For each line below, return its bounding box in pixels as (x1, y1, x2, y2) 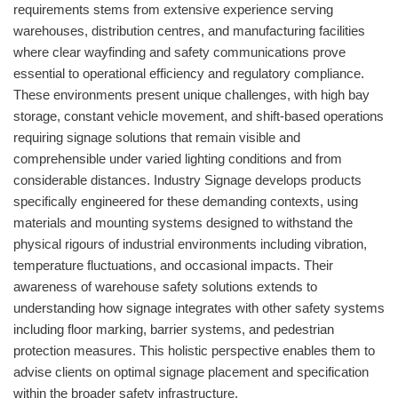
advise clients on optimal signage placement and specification (13, 364, 369, 380)
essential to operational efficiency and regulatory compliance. (13, 66, 364, 82)
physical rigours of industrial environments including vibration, (13, 236, 367, 252)
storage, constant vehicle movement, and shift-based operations (13, 108, 384, 124)
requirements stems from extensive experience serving (13, 2, 333, 18)
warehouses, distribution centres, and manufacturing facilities (13, 23, 365, 39)
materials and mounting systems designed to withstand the (13, 215, 353, 231)
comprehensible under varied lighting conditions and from (13, 151, 342, 167)
